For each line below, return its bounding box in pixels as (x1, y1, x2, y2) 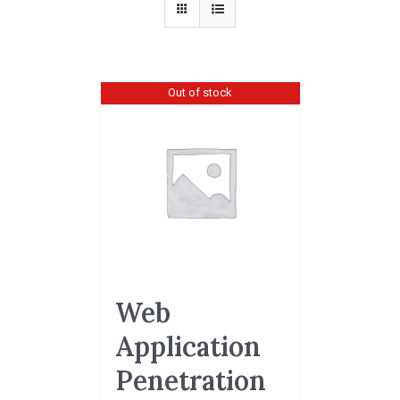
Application (114, 329, 261, 363)
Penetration (114, 363, 266, 397)
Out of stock (167, 85, 232, 99)
